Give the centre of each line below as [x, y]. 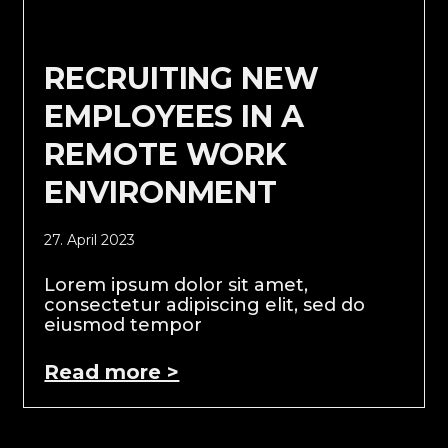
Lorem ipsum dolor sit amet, [176, 284]
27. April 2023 [90, 239]
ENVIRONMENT [161, 192]
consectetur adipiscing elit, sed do [205, 304]
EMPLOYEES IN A [174, 116]
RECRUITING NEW [181, 78]
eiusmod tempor [123, 324]
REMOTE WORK [166, 154]
